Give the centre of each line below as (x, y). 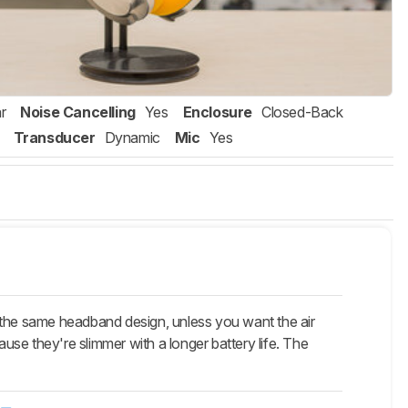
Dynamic (132, 138)
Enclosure (218, 112)
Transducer (54, 138)
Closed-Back (302, 112)
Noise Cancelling (78, 112)
